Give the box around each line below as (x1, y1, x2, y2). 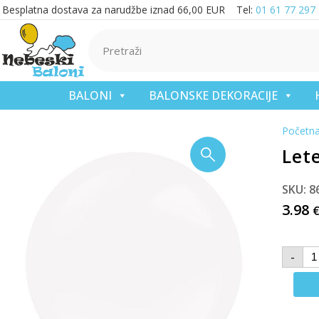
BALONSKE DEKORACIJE (148, 88, 278, 103)
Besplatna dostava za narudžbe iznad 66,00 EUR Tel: (2, 3, 256, 16)
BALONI (68, 88, 112, 103)
